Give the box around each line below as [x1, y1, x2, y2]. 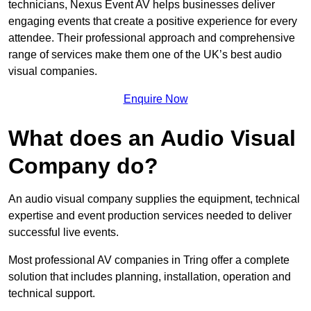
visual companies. [8, 65, 97, 78]
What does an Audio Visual [8, 126, 296, 151]
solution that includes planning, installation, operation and [8, 271, 291, 283]
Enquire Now [123, 93, 188, 106]
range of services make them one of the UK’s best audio [8, 49, 282, 61]
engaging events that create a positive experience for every [8, 15, 297, 28]
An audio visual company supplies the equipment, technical [8, 193, 300, 205]
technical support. [8, 287, 95, 300]
